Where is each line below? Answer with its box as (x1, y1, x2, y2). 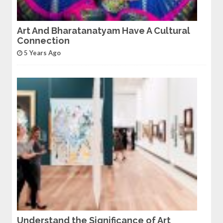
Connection (16, 35, 70, 46)
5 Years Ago (23, 48, 61, 57)
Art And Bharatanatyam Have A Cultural (16, 25, 190, 36)
